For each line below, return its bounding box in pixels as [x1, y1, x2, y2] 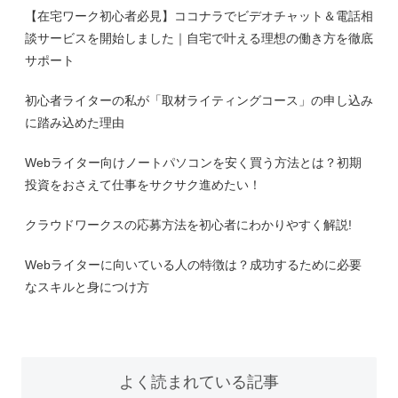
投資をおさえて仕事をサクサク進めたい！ [25, 177, 261, 192]
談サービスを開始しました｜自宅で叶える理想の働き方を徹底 [25, 30, 373, 45]
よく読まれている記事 [119, 372, 279, 391]
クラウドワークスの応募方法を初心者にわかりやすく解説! [25, 217, 352, 232]
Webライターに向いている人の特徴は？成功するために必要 [25, 257, 362, 272]
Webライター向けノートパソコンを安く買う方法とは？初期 [25, 155, 362, 170]
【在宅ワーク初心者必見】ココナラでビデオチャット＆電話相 [25, 8, 373, 23]
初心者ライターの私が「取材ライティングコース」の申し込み [25, 92, 373, 107]
